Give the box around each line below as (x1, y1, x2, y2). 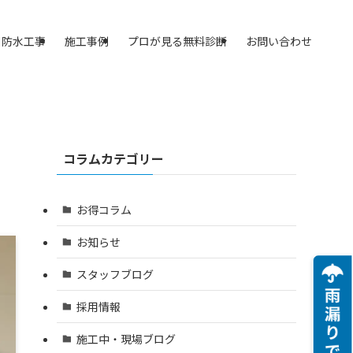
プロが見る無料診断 (128, 33, 227, 49)
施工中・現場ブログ (76, 330, 176, 347)
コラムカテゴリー (63, 149, 164, 168)
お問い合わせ (246, 33, 312, 49)
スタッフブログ (76, 266, 154, 282)
